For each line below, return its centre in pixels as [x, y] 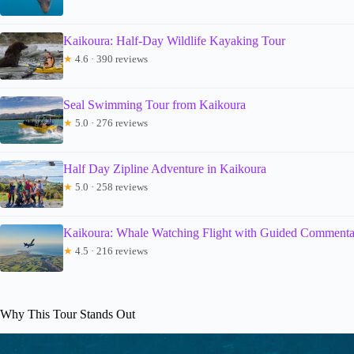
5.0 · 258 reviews [110, 186]
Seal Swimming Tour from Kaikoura [154, 104]
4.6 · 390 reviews [110, 58]
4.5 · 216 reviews [110, 250]
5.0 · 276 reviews [110, 122]
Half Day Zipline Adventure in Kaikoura [165, 168]
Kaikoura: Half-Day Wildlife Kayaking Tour [174, 40]
